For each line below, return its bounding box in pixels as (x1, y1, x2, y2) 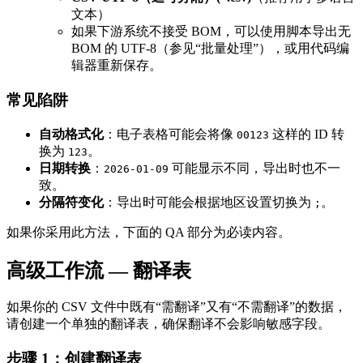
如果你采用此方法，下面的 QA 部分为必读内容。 (6, 224, 291, 239)
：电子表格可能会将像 (104, 126, 237, 141)
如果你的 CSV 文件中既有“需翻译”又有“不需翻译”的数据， (6, 300, 347, 314)
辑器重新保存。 (71, 58, 162, 73)
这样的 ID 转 (269, 126, 344, 141)
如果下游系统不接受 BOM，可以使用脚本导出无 (71, 24, 351, 39)
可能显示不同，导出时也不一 (169, 160, 340, 175)
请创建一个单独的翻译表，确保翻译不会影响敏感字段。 (6, 317, 331, 331)
